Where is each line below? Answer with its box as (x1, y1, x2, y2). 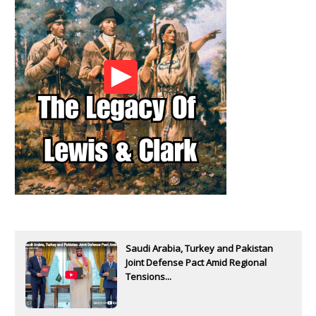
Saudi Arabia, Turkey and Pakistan (126, 242, 273, 255)
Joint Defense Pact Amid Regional (126, 256, 267, 269)
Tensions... (126, 270, 171, 284)
